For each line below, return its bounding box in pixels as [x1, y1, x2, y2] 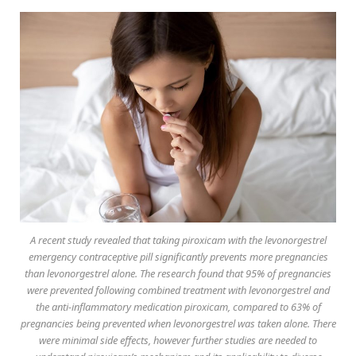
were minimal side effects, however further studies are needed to [39, 332, 317, 347]
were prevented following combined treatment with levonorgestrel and [26, 282, 330, 297]
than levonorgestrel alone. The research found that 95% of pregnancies [25, 265, 331, 281]
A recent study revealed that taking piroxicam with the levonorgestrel [29, 232, 327, 247]
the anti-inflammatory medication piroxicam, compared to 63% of [35, 299, 321, 314]
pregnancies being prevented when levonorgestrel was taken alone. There [20, 315, 336, 331]
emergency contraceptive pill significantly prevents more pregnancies [28, 249, 328, 264]
